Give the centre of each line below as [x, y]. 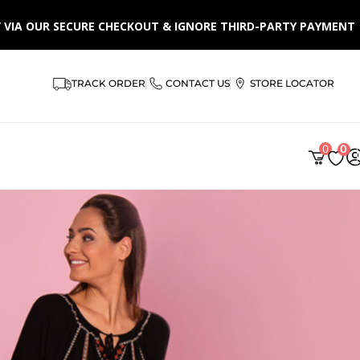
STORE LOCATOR [292, 83]
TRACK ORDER [108, 83]
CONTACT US [198, 83]
